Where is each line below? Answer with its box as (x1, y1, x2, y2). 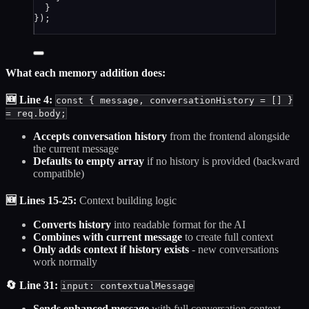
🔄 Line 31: (6, 279, 58, 292)
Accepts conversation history (33, 130, 167, 143)
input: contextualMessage (61, 281, 194, 292)
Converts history (33, 219, 111, 231)
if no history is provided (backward (144, 155, 299, 168)
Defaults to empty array (33, 155, 144, 168)
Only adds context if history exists (33, 243, 189, 256)
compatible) (33, 168, 84, 180)
